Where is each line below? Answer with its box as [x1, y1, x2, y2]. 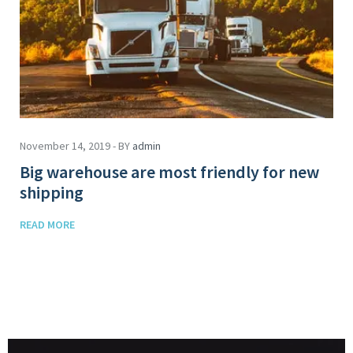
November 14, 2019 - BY [20, 138, 132, 153]
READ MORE [20, 217, 75, 232]
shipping [20, 180, 84, 203]
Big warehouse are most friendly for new [20, 160, 319, 183]
